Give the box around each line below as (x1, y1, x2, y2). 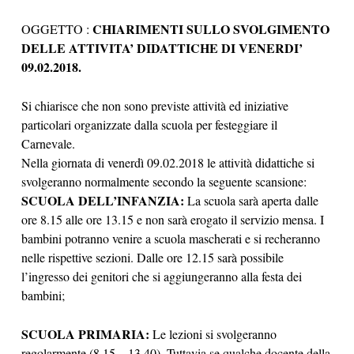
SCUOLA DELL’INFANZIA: (21, 191, 184, 209)
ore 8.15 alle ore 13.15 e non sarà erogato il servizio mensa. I (21, 211, 324, 228)
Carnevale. (21, 135, 75, 152)
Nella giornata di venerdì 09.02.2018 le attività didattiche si (21, 154, 314, 171)
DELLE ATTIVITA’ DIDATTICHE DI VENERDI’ (21, 39, 303, 57)
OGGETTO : (21, 21, 89, 37)
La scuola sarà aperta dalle (184, 192, 318, 209)
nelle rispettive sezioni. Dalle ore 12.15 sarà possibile (21, 249, 284, 265)
